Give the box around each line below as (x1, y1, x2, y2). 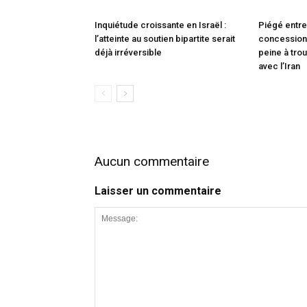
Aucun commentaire (95, 153, 209, 169)
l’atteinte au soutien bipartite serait (95, 34, 235, 44)
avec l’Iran (258, 61, 300, 71)
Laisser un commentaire (95, 184, 221, 197)
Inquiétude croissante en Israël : (95, 20, 226, 30)
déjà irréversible (95, 47, 162, 58)
